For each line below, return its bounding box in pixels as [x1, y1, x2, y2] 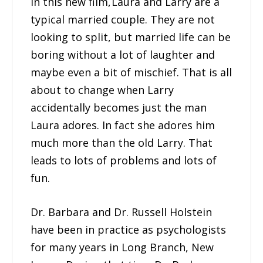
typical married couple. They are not [31, 12, 215, 26]
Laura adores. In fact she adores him [31, 117, 215, 132]
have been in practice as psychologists [31, 222, 227, 237]
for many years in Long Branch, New [31, 240, 214, 255]
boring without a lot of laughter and [31, 47, 215, 62]
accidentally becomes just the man [31, 100, 207, 114]
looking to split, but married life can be [31, 29, 231, 44]
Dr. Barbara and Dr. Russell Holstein [31, 205, 213, 220]
